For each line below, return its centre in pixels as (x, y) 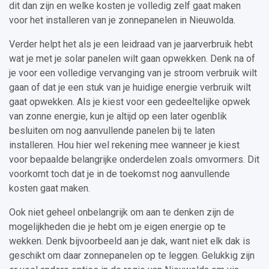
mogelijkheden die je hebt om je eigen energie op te (117, 227)
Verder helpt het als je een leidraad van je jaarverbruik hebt (131, 44)
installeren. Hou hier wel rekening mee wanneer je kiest (124, 145)
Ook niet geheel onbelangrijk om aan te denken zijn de (122, 213)
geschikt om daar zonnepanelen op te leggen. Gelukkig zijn (132, 256)
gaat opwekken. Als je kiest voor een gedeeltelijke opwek (130, 102)
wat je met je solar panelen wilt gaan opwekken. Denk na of (132, 59)
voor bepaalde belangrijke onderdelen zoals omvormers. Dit (134, 160)
